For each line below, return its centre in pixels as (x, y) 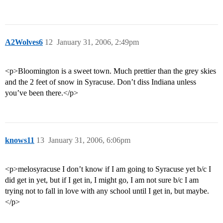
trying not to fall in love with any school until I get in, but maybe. (107, 191)
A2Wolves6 (24, 42)
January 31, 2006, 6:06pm (89, 140)
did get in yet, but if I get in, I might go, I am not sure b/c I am (102, 180)
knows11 (20, 140)
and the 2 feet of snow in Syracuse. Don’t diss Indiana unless (101, 82)
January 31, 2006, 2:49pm (98, 42)
